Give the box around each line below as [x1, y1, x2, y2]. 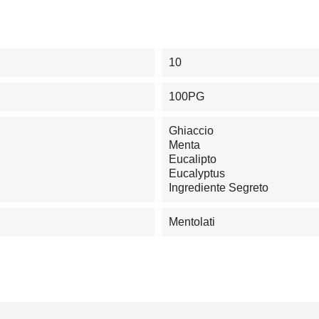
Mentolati [168, 215, 215, 228]
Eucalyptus [168, 167, 225, 179]
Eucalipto [168, 152, 216, 165]
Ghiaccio [168, 124, 214, 137]
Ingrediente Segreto [168, 181, 268, 194]
